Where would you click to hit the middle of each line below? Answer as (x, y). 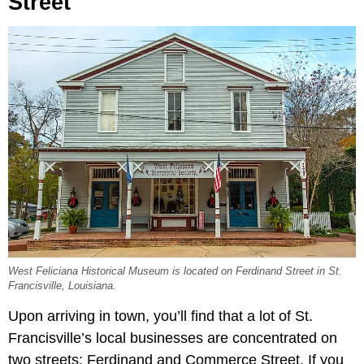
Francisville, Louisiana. (62, 286)
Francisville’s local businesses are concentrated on (173, 338)
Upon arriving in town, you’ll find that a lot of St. (160, 316)
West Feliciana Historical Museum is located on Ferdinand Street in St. (175, 272)
